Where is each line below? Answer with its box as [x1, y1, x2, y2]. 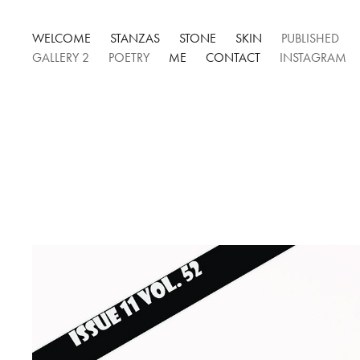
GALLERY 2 [32, 50, 90, 65]
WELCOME [32, 31, 92, 46]
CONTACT [206, 50, 261, 65]
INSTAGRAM [280, 50, 347, 65]
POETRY [108, 50, 150, 65]
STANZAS [110, 31, 161, 46]
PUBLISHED [281, 31, 340, 46]
